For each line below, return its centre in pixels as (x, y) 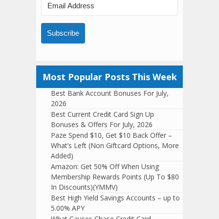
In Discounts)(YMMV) (84, 187)
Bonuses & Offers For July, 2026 (102, 125)
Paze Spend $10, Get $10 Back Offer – (111, 135)
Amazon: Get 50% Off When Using (105, 167)
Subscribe (63, 33)
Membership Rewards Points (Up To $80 (115, 177)
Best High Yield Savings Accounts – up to (115, 198)
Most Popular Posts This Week (109, 77)
